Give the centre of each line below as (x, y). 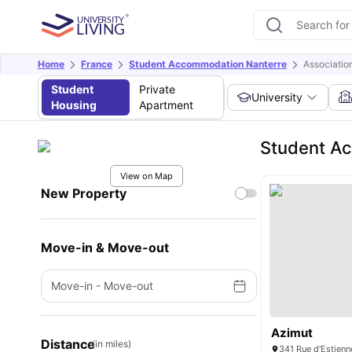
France (97, 64)
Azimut (292, 333)
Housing (74, 105)
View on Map (146, 176)
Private (157, 89)
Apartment (166, 105)
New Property (84, 193)
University (277, 97)
